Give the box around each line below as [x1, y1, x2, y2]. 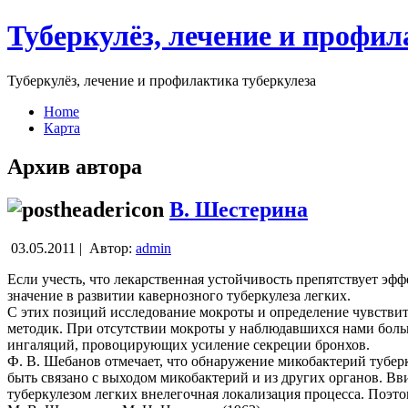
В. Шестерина [169, 197, 308, 221]
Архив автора [7, 154, 142, 178]
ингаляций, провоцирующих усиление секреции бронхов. [7, 336, 370, 352]
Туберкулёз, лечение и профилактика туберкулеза [7, 72, 316, 88]
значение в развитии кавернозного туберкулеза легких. [7, 287, 351, 303]
